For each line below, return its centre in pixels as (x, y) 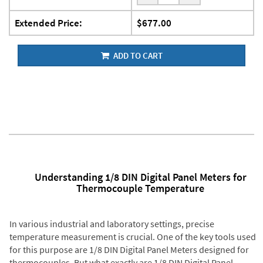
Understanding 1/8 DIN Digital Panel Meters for (140, 177)
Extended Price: (48, 23)
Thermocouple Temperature (140, 188)
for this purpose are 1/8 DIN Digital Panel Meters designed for (129, 249)
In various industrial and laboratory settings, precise (112, 223)
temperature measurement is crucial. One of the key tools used (132, 236)
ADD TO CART (137, 56)
